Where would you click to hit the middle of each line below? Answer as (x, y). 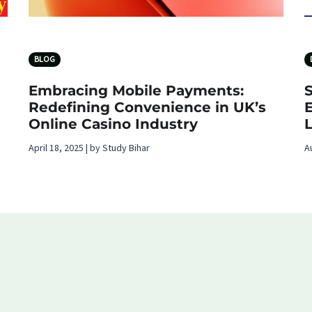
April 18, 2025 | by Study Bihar (89, 149)
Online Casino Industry (113, 124)
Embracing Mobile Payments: (136, 91)
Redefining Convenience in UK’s (147, 108)
